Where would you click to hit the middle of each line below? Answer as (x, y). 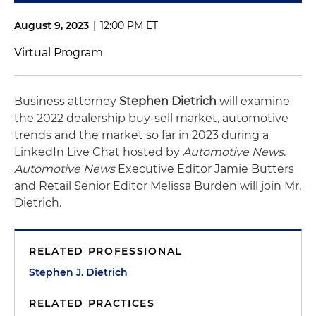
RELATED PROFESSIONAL (105, 251)
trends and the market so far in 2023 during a (141, 135)
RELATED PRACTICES (92, 303)
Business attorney (67, 101)
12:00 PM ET (129, 25)
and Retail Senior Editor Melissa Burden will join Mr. (158, 186)
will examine (253, 101)
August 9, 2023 (51, 25)
